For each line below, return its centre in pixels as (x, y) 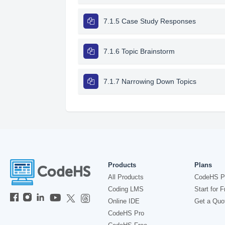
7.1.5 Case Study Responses (149, 21)
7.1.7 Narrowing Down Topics (150, 81)
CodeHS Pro (126, 213)
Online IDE (124, 201)
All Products (126, 177)
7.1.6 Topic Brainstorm (139, 51)
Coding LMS (126, 189)
